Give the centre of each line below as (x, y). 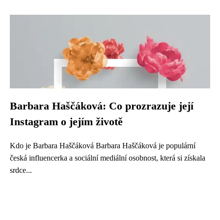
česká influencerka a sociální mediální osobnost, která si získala (108, 158)
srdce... (21, 170)
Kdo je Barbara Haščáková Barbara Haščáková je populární (103, 146)
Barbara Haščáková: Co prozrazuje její (102, 106)
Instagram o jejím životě (66, 122)
